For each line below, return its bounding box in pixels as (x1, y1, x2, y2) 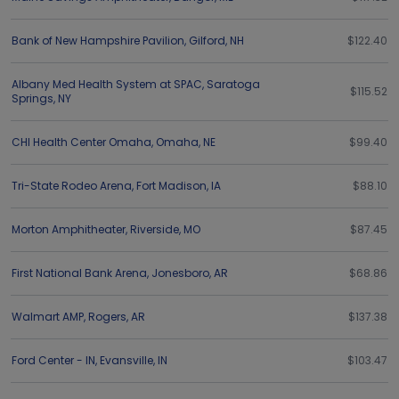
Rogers (88, 309, 126, 324)
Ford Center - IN (12, 353, 95, 368)
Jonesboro (151, 265, 209, 281)
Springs (12, 91, 53, 106)
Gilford (189, 33, 225, 48)
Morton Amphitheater (12, 222, 126, 237)
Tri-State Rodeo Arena (12, 178, 132, 193)
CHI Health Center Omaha (12, 134, 151, 150)
